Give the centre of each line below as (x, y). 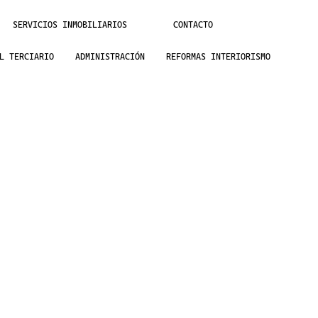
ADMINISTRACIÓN (110, 57)
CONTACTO (193, 25)
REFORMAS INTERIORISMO (218, 57)
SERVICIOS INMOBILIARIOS (70, 25)
